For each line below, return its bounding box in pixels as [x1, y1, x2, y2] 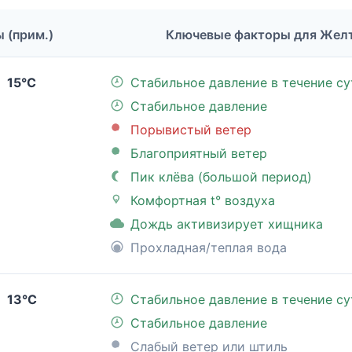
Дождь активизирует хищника [130, 216, 323, 233]
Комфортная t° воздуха [130, 192, 275, 209]
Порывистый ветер [130, 122, 251, 138]
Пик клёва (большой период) [130, 169, 312, 185]
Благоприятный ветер [130, 145, 267, 162]
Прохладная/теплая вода [130, 240, 287, 256]
